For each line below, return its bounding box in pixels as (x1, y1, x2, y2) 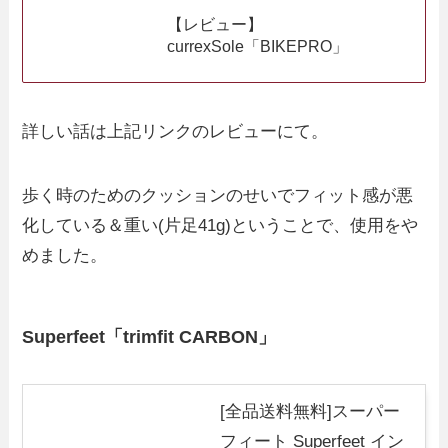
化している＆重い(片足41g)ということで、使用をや (22, 216, 419, 236)
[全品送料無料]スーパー (220, 402, 401, 421)
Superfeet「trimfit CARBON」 (22, 326, 277, 347)
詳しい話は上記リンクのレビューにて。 (22, 122, 329, 142)
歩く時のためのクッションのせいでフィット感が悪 (22, 186, 414, 206)
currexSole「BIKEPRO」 (167, 37, 349, 56)
